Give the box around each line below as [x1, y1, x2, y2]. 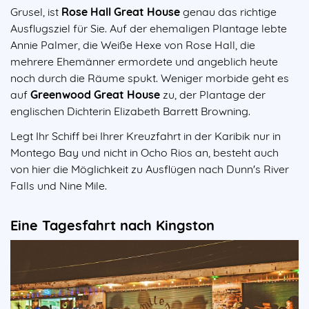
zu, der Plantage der [163, 88, 266, 102]
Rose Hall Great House [61, 5, 180, 19]
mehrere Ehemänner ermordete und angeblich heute [10, 54, 278, 69]
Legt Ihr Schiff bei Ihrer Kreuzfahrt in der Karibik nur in [10, 129, 281, 143]
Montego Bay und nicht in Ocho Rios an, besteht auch [10, 146, 279, 160]
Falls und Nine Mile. [10, 179, 107, 193]
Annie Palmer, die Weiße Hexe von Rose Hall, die [10, 38, 255, 52]
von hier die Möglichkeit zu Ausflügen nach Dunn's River [10, 162, 289, 177]
